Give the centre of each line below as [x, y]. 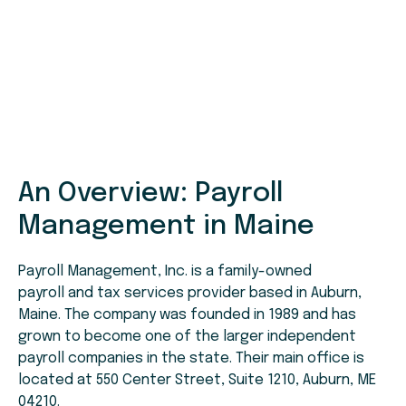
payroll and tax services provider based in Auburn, [190, 294]
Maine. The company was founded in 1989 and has [187, 315]
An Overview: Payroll [150, 194]
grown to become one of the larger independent [187, 337]
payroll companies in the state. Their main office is [191, 359]
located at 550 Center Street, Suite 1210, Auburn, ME [197, 381]
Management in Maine [166, 227]
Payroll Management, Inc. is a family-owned [165, 272]
